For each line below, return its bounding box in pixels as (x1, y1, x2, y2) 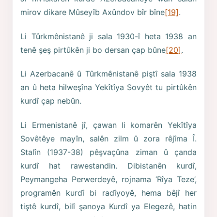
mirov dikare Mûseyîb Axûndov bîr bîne (20, 7, 165, 17)
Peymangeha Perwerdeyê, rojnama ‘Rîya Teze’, (20, 174, 197, 184)
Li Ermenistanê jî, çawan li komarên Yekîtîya (20, 120, 197, 130)
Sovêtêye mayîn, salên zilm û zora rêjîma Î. (20, 133, 197, 143)
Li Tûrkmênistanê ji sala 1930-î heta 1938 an (20, 31, 197, 41)
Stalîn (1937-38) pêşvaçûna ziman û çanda (20, 147, 197, 157)
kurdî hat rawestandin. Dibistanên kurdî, (20, 160, 197, 170)
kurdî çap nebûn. (20, 96, 82, 106)
